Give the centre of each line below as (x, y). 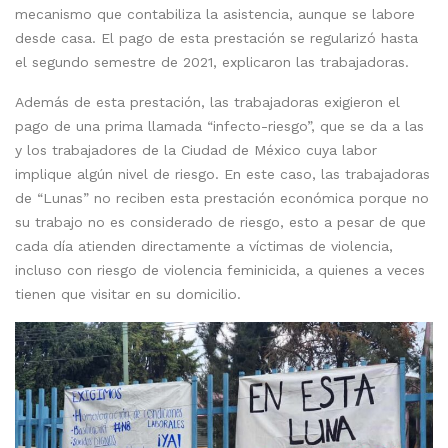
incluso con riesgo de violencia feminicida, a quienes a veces (220, 270)
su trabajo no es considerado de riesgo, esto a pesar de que (220, 222)
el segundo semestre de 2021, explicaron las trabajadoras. (212, 62)
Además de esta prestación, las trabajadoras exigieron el (207, 102)
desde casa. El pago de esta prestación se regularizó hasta (216, 38)
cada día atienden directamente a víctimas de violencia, (204, 246)
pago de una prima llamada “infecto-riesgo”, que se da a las (219, 126)
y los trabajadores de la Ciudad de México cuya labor (196, 150)
